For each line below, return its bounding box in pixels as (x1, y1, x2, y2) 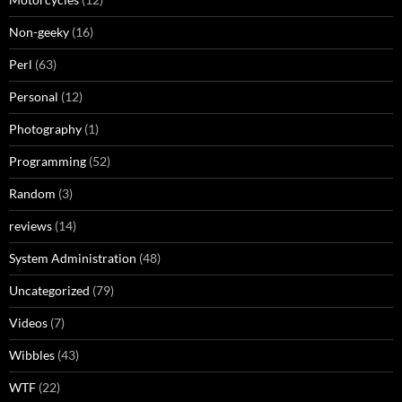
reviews (9, 217, 52, 233)
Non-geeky (9, 23, 69, 39)
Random (9, 185, 56, 201)
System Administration (9, 249, 136, 266)
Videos (9, 314, 48, 330)
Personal (9, 88, 58, 104)
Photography (9, 120, 82, 136)
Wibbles (9, 346, 55, 363)
